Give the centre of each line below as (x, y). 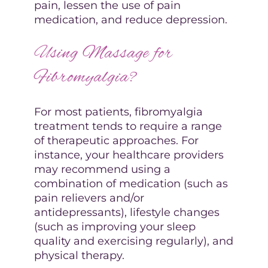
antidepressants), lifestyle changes (127, 212)
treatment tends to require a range (128, 126)
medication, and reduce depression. (130, 19)
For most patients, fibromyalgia (118, 112)
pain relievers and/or (89, 198)
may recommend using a (102, 169)
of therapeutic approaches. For (116, 140)
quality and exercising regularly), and (133, 241)
